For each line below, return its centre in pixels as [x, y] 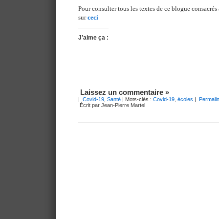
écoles [185, 99]
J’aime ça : [93, 38]
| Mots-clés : [137, 99]
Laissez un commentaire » [125, 92]
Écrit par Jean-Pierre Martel [112, 105]
